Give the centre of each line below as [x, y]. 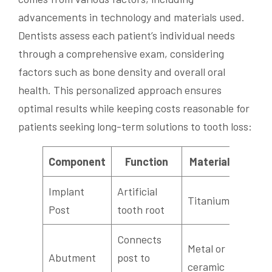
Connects [139, 240]
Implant [66, 192]
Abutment [72, 258]
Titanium [209, 201]
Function [147, 162]
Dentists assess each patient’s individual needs [127, 36]
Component [77, 162]
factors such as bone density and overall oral [122, 72]
